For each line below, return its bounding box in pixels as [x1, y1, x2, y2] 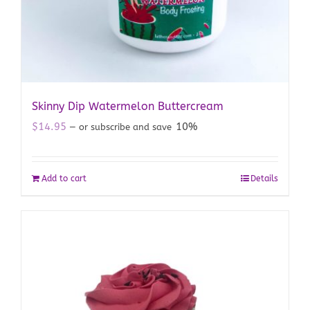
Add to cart [42, 173, 86, 183]
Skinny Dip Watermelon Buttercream [32, 99, 224, 113]
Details [250, 173, 278, 183]
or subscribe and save [76, 121, 174, 132]
